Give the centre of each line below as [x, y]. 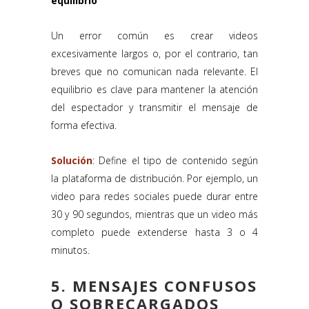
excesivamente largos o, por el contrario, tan [154, 54]
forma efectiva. [84, 126]
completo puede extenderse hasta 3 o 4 [154, 232]
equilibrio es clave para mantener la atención [154, 90]
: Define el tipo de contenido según [175, 161]
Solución [72, 161]
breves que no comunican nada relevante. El [154, 72]
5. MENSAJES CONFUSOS [154, 286]
